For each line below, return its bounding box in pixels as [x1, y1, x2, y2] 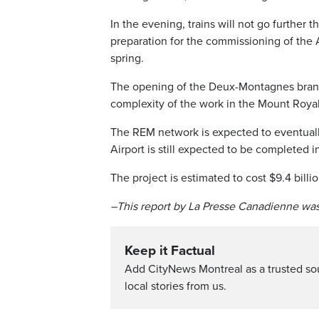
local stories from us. [125, 278, 226, 293]
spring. [110, 51, 144, 66]
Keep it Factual [125, 242, 215, 258]
